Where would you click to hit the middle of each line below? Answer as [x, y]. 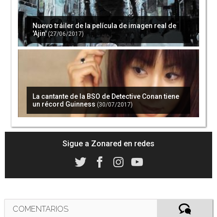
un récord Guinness [64, 104]
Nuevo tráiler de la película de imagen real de [105, 26]
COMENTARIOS [40, 209]
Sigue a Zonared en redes [108, 143]
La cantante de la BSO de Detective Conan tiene [106, 97]
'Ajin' [40, 34]
